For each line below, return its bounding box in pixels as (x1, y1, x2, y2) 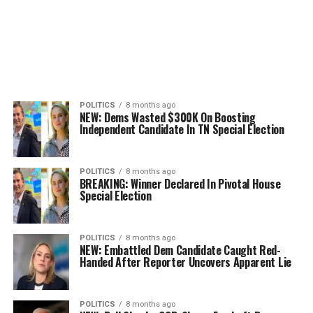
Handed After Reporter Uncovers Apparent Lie (79, 254, 291, 270)
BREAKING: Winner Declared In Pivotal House (79, 175, 281, 192)
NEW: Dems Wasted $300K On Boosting (79, 109, 256, 126)
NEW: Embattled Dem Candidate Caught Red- (79, 242, 281, 259)
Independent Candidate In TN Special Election (79, 121, 284, 138)
